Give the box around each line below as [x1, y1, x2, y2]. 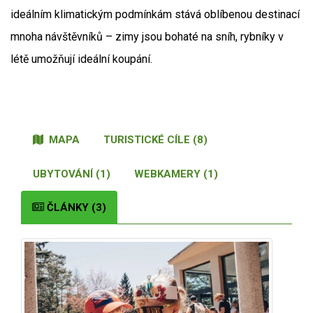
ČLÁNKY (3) [44, 201, 106, 214]
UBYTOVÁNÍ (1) [33, 168, 110, 181]
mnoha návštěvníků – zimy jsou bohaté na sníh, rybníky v [10, 30, 284, 44]
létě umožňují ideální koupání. [10, 52, 152, 66]
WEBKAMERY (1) [134, 168, 218, 181]
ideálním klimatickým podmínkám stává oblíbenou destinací [10, 8, 300, 22]
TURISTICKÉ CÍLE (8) [103, 133, 208, 147]
